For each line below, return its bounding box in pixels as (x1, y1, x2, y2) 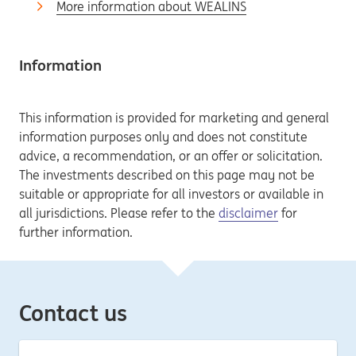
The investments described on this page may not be (19, 167, 315, 183)
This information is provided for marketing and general (19, 110, 329, 126)
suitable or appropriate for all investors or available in (19, 186, 323, 202)
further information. (19, 224, 133, 240)
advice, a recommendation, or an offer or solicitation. (19, 148, 323, 164)
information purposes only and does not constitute (19, 129, 308, 145)
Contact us (19, 299, 127, 327)
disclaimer (219, 205, 278, 221)
